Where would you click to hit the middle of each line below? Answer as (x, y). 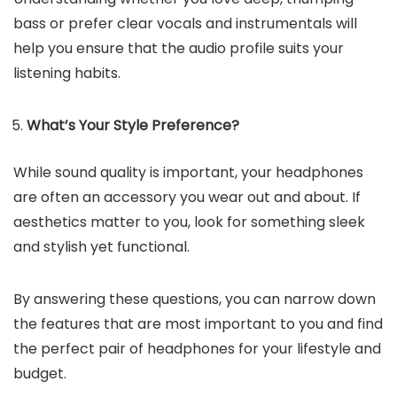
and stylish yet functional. (103, 247)
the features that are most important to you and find (198, 324)
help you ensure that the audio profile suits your (179, 48)
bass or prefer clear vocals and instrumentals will (185, 23)
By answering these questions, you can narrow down (195, 299)
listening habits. (67, 73)
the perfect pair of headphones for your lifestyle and (197, 349)
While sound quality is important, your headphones (188, 172)
